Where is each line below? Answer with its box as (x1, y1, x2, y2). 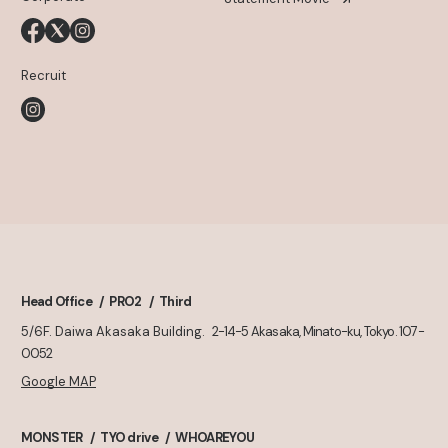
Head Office (20, 293, 92, 311)
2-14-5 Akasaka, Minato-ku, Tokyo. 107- (211, 323, 424, 341)
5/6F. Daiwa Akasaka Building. (20, 323, 205, 341)
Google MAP (20, 373, 96, 391)
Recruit (20, 66, 66, 84)
